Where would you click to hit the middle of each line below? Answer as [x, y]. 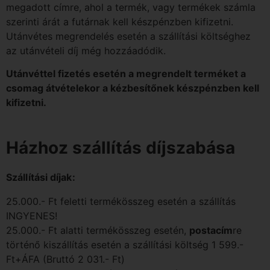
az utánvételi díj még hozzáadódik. [86, 50]
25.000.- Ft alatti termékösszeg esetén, [98, 231]
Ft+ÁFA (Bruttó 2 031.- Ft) [65, 259]
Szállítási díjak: [41, 177]
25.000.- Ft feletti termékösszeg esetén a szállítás [121, 202]
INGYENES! [32, 216]
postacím [211, 231]
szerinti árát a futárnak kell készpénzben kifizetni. [120, 21]
